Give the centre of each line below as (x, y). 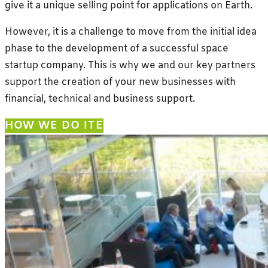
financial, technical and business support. (100, 99)
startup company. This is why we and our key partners (130, 66)
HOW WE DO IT (50, 126)
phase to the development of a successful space (117, 49)
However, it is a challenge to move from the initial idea (131, 32)
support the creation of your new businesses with (120, 83)
